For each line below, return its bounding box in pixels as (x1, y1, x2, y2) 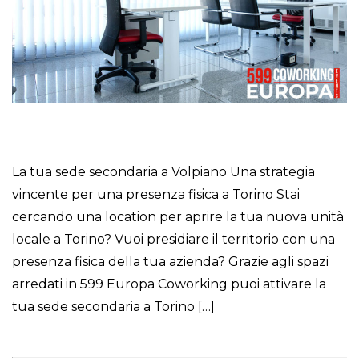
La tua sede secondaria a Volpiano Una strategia (12, 163, 315, 179)
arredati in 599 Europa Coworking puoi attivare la (12, 276, 326, 292)
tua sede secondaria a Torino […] (12, 298, 215, 314)
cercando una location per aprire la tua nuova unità (12, 208, 344, 224)
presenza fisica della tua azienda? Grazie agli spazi (12, 253, 329, 269)
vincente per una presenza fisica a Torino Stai (12, 186, 300, 202)
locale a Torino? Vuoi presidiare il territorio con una (12, 231, 335, 247)
